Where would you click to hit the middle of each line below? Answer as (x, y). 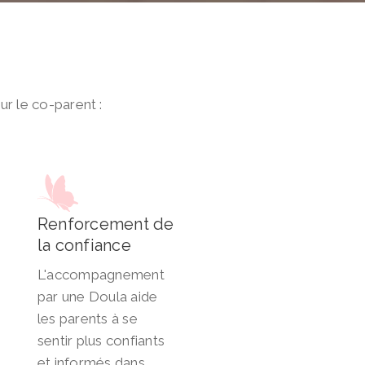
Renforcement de (106, 224)
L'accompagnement (101, 275)
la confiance (84, 246)
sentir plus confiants (101, 341)
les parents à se (88, 319)
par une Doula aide (98, 297)
